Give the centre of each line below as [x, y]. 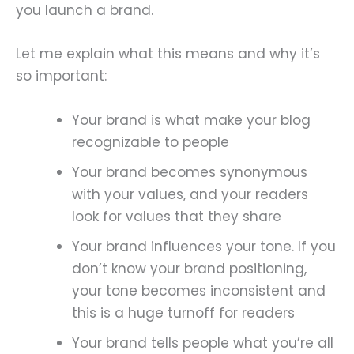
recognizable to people [151, 142]
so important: [61, 76]
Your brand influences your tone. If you [204, 246]
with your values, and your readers [190, 194]
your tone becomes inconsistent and [199, 290]
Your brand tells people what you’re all [203, 343]
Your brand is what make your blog [191, 120]
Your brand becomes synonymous [190, 172]
